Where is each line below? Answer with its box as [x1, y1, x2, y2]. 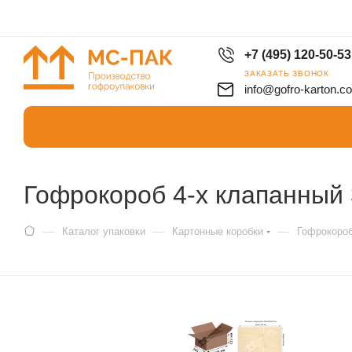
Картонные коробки [172, 225, 263, 237]
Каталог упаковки [62, 225, 145, 237]
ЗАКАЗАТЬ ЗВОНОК [244, 68, 329, 78]
